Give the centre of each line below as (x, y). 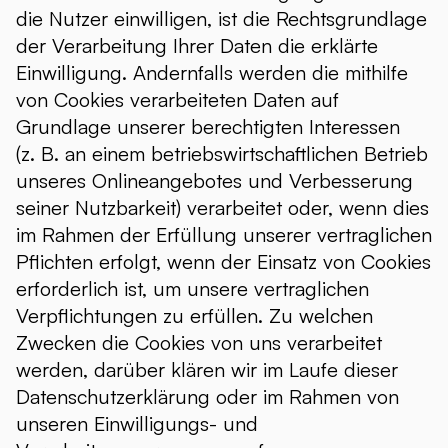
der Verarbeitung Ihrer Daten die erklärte (197, 45)
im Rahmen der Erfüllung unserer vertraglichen (224, 234)
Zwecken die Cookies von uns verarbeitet (199, 342)
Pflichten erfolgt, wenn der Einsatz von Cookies (223, 261)
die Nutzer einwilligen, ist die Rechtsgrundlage (221, 18)
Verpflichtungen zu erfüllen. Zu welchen (194, 315)
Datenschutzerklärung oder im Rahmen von (207, 396)
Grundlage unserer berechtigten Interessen (208, 126)
